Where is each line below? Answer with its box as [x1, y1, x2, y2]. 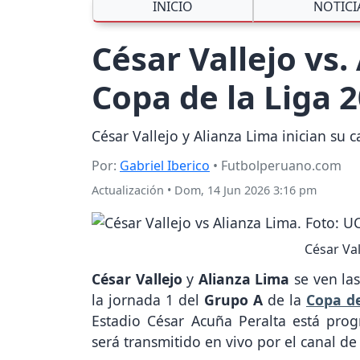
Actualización [92, 182, 164, 198]
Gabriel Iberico [120, 157, 210, 175]
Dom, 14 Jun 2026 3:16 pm [174, 182, 317, 198]
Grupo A [204, 290, 263, 310]
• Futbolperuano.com [210, 157, 342, 175]
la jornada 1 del [92, 290, 204, 310]
